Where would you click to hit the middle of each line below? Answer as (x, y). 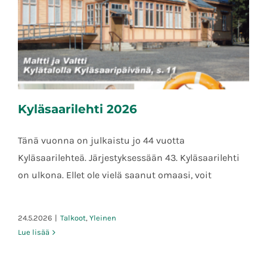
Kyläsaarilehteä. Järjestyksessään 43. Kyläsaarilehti (129, 157)
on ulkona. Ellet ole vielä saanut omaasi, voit (115, 175)
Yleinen (103, 218)
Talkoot (73, 218)
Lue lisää (34, 232)
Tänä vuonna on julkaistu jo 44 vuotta (101, 140)
